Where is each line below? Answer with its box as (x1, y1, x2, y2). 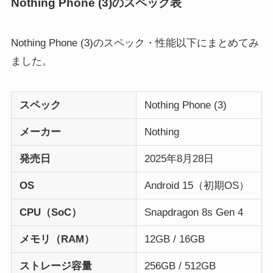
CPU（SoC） (19, 206, 82, 218)
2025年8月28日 (144, 152, 214, 165)
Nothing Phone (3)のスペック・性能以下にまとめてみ (10, 37, 259, 49)
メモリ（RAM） (19, 233, 94, 245)
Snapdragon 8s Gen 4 (144, 206, 243, 218)
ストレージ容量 (19, 260, 92, 272)
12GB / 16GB (144, 233, 205, 245)
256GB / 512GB (144, 260, 216, 272)
